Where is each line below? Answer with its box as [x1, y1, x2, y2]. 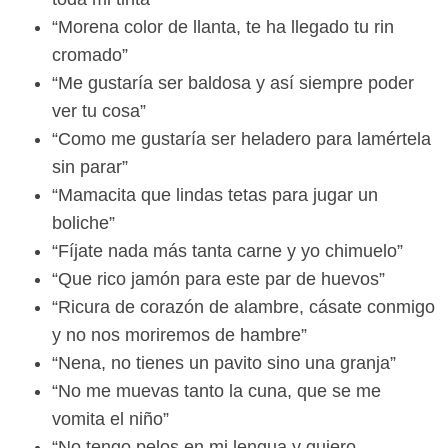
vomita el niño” [52, 409, 169, 430]
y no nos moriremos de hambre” [52, 325, 307, 346]
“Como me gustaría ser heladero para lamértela [52, 129, 431, 150]
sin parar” [52, 157, 128, 178]
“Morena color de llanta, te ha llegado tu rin [52, 17, 394, 38]
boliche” [52, 213, 115, 234]
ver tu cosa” [52, 101, 146, 122]
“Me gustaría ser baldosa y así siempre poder [52, 73, 414, 94]
